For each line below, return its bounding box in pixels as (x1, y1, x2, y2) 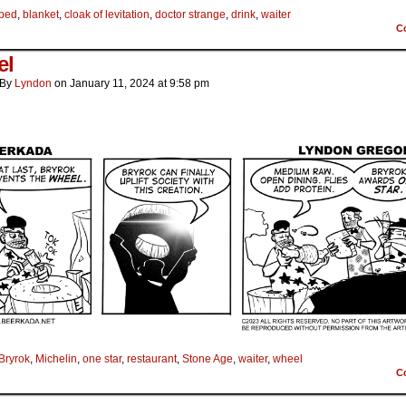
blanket (23, 8, 59, 22)
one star (82, 353, 121, 366)
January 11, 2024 (70, 77, 155, 91)
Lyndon (14, 77, 52, 91)
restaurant (127, 353, 177, 366)
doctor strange (155, 8, 226, 22)
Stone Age (182, 353, 233, 366)
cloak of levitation (64, 8, 150, 22)
